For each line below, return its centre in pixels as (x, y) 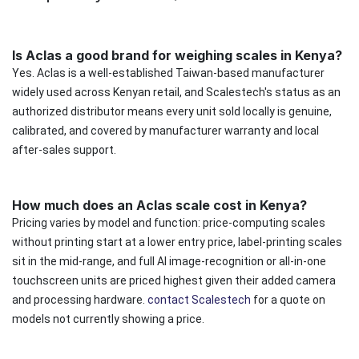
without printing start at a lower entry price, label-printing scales (177, 242)
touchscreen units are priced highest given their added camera (174, 280)
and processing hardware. (80, 299)
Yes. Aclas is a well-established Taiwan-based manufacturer (168, 73)
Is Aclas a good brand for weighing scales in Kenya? (177, 55)
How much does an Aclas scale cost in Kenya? (159, 205)
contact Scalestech (199, 299)
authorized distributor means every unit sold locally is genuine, (172, 111)
